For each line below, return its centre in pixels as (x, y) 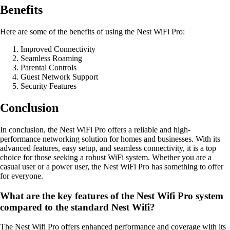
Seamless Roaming (51, 59)
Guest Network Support (59, 77)
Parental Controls (49, 68)
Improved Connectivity (58, 49)
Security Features (49, 86)
